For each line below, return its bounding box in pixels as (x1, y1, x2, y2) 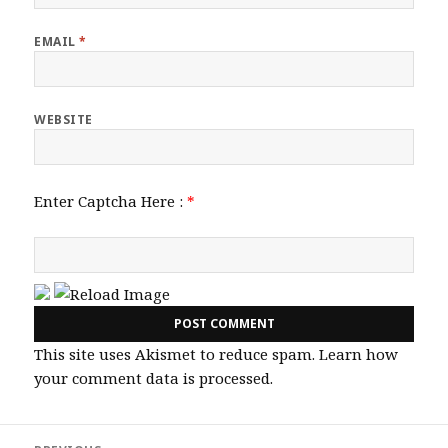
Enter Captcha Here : (34, 190, 188, 211)
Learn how (319, 343, 399, 364)
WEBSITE (34, 110, 93, 128)
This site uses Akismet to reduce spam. (34, 343, 320, 364)
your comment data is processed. (34, 367, 274, 388)
